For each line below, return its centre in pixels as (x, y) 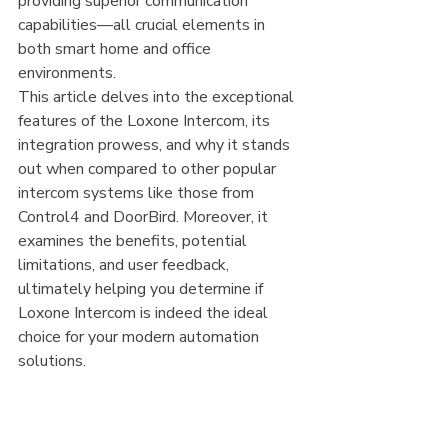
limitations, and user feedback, (125, 265)
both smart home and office (116, 49)
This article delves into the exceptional (158, 97)
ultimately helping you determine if (142, 289)
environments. (67, 73)
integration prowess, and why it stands (156, 145)
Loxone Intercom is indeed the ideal (145, 313)
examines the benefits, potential (134, 241)
